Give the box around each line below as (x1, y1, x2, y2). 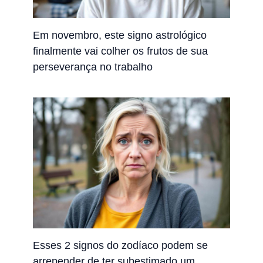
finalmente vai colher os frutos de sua (33, 44, 208, 57)
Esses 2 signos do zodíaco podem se (33, 239, 208, 252)
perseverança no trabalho (33, 60, 153, 73)
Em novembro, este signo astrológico (33, 28, 207, 41)
